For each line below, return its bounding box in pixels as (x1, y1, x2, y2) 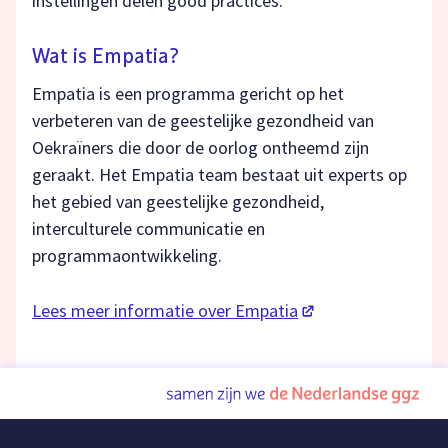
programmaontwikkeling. (32, 244, 222, 268)
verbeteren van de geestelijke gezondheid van (32, 109, 374, 133)
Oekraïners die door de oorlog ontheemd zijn (32, 136, 369, 160)
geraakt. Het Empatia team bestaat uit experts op (32, 163, 407, 187)
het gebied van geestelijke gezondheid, (32, 190, 324, 214)
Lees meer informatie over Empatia (32, 299, 298, 323)
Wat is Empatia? (32, 47, 179, 68)
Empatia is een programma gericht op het (32, 82, 344, 106)
